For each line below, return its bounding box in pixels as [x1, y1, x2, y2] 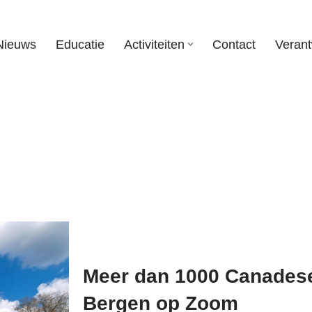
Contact [212, 38, 256, 52]
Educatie [55, 38, 104, 52]
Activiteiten [123, 38, 185, 52]
